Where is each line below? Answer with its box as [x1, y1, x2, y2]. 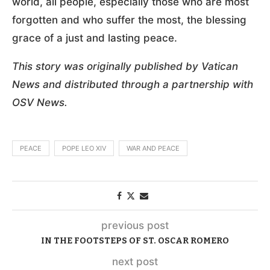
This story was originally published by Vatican [12, 60, 238, 72]
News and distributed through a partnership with [12, 78, 253, 90]
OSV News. [12, 96, 67, 108]
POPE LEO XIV [62, 143, 106, 152]
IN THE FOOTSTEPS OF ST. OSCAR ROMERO [41, 235, 229, 246]
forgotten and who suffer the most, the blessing [12, 13, 246, 26]
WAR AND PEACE [127, 143, 180, 152]
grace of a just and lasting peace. [12, 31, 177, 44]
